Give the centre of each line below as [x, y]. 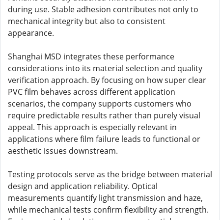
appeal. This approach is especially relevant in [92, 127]
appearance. [31, 33]
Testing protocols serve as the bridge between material [110, 174]
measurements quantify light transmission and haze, [105, 198]
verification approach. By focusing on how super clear [107, 80]
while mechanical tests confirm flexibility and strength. [108, 210]
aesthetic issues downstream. [63, 151]
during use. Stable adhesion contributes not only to [103, 9]
